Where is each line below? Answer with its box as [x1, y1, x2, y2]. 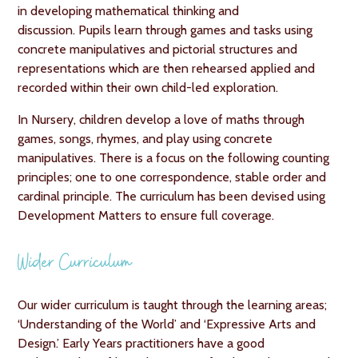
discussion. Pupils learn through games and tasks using [18, 22, 313, 38]
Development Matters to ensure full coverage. [18, 208, 275, 223]
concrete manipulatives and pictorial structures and [18, 42, 298, 57]
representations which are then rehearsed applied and [18, 61, 316, 76]
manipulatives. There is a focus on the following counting [18, 150, 330, 165]
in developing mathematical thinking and [18, 3, 240, 18]
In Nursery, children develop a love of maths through [18, 112, 305, 127]
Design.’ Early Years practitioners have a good [18, 336, 265, 351]
